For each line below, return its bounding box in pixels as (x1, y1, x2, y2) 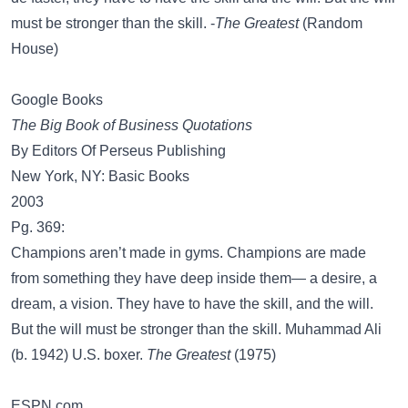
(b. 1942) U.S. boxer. (11, 347, 147, 362)
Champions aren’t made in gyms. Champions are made (11, 245, 366, 260)
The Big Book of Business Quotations (11, 117, 252, 133)
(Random (299, 15, 362, 31)
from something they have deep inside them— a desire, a (11, 270, 377, 286)
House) (11, 41, 58, 56)
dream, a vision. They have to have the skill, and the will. (11, 296, 373, 311)
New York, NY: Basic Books (11, 168, 189, 184)
